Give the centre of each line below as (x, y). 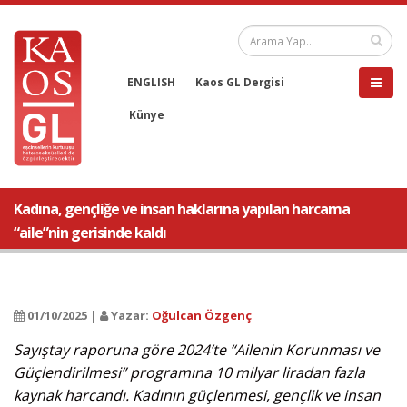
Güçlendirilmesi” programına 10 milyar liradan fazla (189, 372)
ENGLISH (151, 82)
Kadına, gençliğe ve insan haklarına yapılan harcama (182, 209)
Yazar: (130, 315)
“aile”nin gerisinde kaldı (90, 233)
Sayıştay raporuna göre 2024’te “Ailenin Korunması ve (197, 350)
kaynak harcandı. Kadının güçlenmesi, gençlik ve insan (197, 395)
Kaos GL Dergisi (240, 82)
